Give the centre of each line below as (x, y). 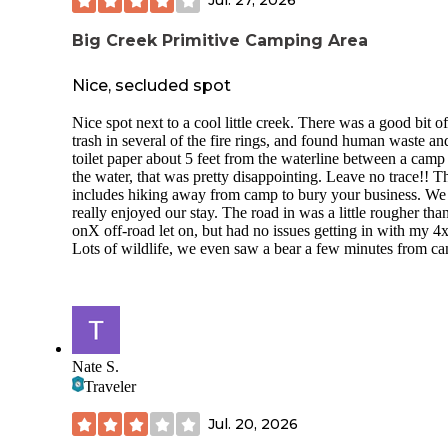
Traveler (110, 387)
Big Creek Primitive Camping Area (220, 40)
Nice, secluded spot (151, 86)
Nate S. (95, 367)
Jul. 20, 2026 (253, 423)
